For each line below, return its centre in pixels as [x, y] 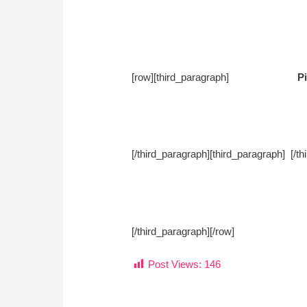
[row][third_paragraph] [215, 77]
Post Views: [175, 264]
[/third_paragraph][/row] [183, 231]
